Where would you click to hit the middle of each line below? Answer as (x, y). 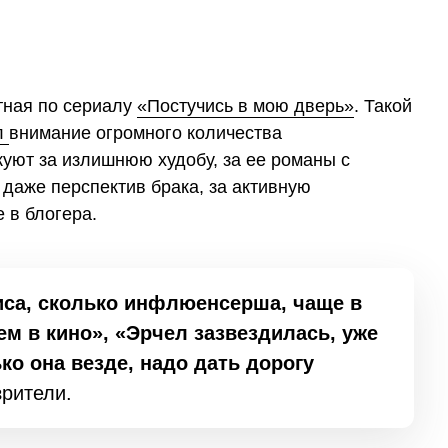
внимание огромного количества (145, 132)
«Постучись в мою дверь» (245, 105)
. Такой (383, 105)
